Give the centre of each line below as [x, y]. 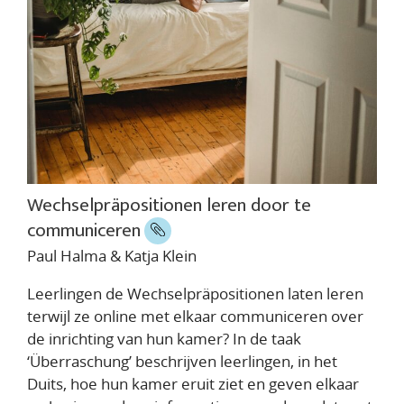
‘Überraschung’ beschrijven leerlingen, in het [182, 361]
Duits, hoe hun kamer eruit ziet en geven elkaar [193, 383]
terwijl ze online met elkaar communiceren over [195, 316]
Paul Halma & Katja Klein [112, 255]
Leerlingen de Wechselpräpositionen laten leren [195, 293]
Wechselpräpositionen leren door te [169, 205]
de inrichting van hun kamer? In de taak [164, 338]
